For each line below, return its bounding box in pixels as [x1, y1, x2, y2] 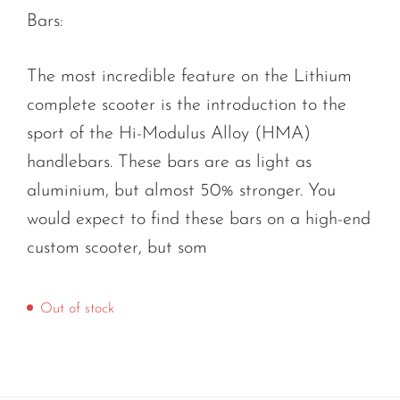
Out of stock [40, 301, 114, 316]
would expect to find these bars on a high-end [27, 210, 371, 229]
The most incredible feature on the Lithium [27, 67, 352, 86]
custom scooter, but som [27, 238, 207, 257]
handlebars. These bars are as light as [27, 153, 312, 171]
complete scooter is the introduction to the [27, 96, 346, 114]
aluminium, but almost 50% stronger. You [27, 181, 336, 200]
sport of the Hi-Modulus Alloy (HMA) [27, 124, 311, 143]
